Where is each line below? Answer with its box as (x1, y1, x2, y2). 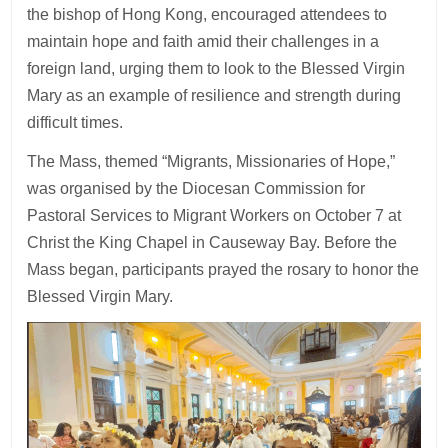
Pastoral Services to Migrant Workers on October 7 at (27, 206, 402, 224)
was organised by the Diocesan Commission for (27, 179, 366, 197)
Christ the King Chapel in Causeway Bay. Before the (27, 233, 398, 251)
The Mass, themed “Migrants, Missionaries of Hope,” (27, 152, 396, 170)
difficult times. (27, 113, 124, 131)
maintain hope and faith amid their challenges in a (27, 32, 380, 50)
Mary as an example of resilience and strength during (27, 86, 402, 104)
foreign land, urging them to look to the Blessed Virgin (27, 59, 406, 77)
